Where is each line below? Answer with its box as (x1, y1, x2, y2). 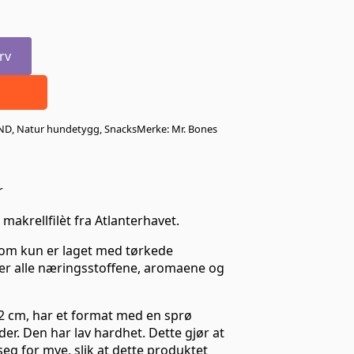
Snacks (104, 121, 137, 136)
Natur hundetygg (17, 121, 100, 136)
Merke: (137, 121, 171, 136)
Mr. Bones (171, 121, 217, 136)
